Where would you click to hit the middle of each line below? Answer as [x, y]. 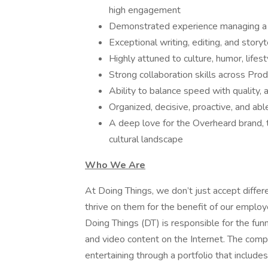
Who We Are [115, 165]
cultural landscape [146, 139]
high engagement [145, 10]
